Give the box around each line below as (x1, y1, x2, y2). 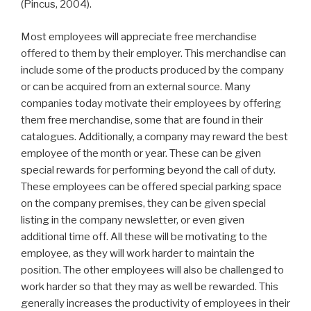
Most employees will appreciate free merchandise (21, 30, 257, 43)
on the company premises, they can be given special (21, 196, 266, 210)
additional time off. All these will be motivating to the (21, 230, 267, 243)
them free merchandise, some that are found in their (21, 113, 263, 126)
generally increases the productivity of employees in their (21, 296, 290, 310)
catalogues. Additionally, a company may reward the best (21, 130, 288, 143)
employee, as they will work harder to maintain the (21, 246, 255, 260)
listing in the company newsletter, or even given (21, 213, 244, 226)
